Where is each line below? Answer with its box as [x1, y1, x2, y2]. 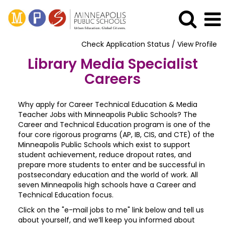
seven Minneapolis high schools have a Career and [18, 180, 196, 190]
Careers [84, 69, 141, 89]
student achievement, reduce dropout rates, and [18, 150, 191, 160]
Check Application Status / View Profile [81, 39, 217, 49]
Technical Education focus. [18, 190, 114, 200]
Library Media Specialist [27, 54, 198, 74]
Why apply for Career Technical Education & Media [18, 99, 197, 109]
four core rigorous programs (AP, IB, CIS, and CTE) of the [18, 130, 214, 140]
